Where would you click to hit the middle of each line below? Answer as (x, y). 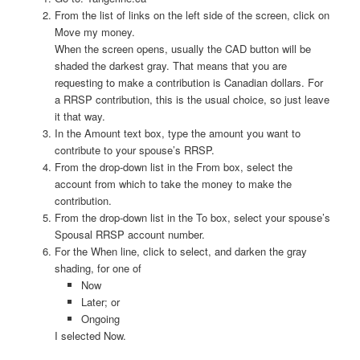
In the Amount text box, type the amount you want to (178, 133)
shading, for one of (98, 268)
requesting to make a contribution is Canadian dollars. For (189, 82)
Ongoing (100, 318)
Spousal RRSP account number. (130, 234)
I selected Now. (91, 335)
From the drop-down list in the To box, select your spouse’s (193, 217)
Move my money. (95, 31)
